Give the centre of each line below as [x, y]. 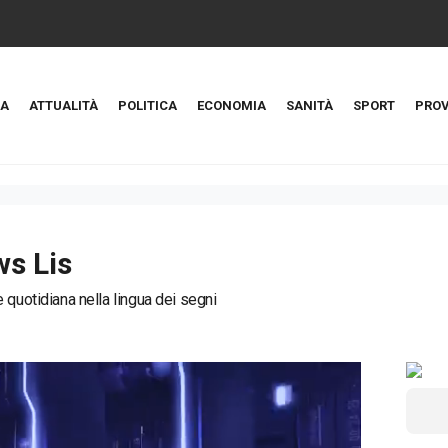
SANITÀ [309, 105]
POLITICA [147, 105]
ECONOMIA [231, 105]
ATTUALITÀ [63, 105]
